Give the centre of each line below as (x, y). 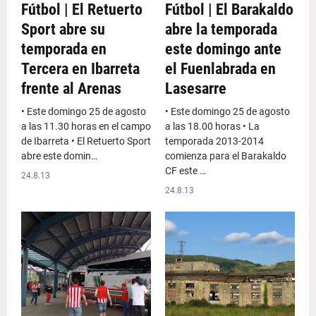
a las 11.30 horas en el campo (86, 126)
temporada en (64, 49)
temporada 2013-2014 (214, 141)
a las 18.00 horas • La (212, 126)
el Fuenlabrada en (220, 69)
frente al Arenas (71, 89)
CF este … (186, 171)
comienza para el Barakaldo (226, 156)
